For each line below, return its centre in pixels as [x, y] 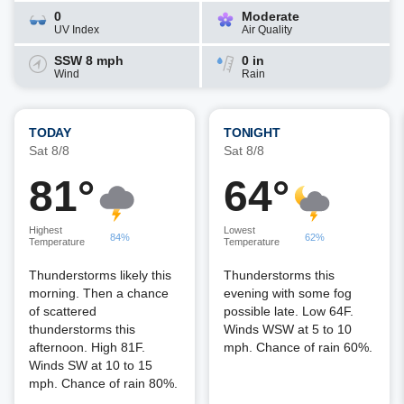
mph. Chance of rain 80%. [103, 383]
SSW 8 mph [89, 60]
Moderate [271, 16]
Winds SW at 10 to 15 [91, 365]
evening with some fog [288, 293]
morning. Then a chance [99, 293]
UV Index [77, 30]
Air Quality [267, 30]
